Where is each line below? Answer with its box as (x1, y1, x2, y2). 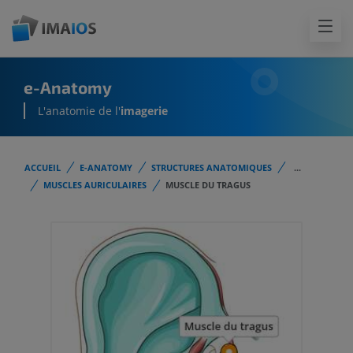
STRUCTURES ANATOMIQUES (151, 162, 272, 173)
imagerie (121, 103, 168, 119)
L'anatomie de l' (38, 103, 121, 119)
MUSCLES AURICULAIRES (43, 179, 147, 191)
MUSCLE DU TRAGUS (165, 179, 251, 191)
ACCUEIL (24, 162, 61, 173)
